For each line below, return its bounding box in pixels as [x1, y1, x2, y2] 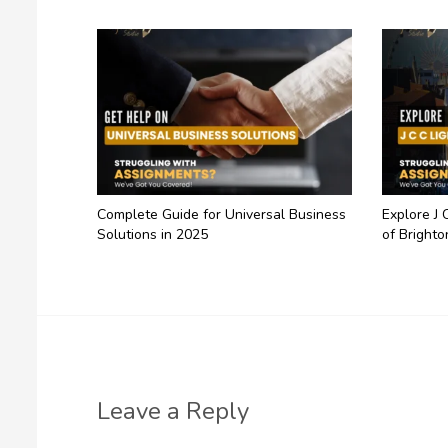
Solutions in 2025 [96, 224, 208, 244]
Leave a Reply [96, 394, 249, 427]
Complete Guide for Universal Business [96, 204, 346, 224]
